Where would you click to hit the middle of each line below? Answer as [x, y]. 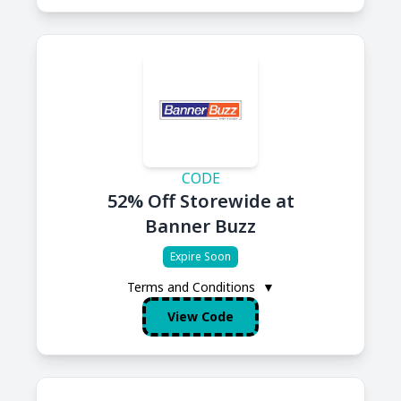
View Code [200, 316]
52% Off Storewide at [200, 201]
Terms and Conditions [192, 287]
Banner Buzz [200, 226]
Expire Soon [200, 256]
